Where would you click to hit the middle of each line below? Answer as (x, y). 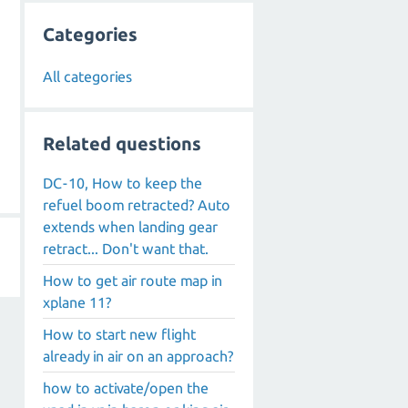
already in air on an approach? (138, 357)
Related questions (122, 143)
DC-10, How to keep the (122, 184)
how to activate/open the (126, 388)
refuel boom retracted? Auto (137, 205)
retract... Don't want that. (126, 249)
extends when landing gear (130, 227)
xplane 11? (77, 303)
